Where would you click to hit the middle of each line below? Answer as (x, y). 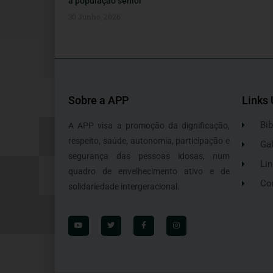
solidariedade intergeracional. (124, 187)
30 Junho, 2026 (94, 17)
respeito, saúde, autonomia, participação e (149, 141)
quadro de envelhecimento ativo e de (149, 172)
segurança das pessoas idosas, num (149, 156)
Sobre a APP (98, 101)
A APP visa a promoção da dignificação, (149, 126)
